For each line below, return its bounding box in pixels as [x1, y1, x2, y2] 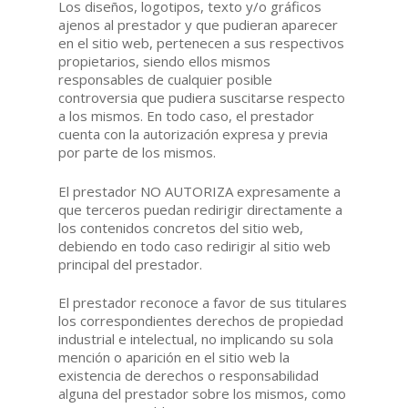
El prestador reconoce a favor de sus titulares [58, 293, 348, 312]
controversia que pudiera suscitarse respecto [58, 88, 346, 107]
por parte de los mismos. [58, 143, 217, 162]
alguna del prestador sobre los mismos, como [58, 384, 347, 403]
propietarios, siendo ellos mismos [58, 52, 271, 71]
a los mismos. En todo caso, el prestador [58, 107, 315, 126]
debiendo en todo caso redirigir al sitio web [58, 236, 331, 255]
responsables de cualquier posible [58, 70, 273, 89]
